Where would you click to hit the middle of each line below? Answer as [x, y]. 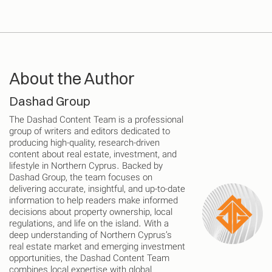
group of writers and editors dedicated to [90, 132]
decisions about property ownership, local [91, 213]
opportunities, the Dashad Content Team [89, 259]
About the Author [72, 79]
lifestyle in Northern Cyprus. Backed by [86, 167]
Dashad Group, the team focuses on [81, 178]
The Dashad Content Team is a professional [96, 121]
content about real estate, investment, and [93, 155]
